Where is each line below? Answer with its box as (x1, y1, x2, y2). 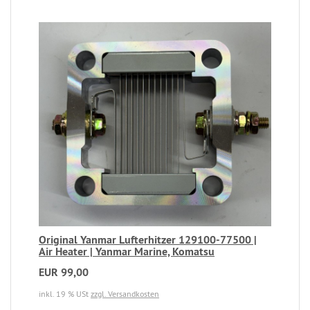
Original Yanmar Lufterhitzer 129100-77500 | (39, 232, 257, 248)
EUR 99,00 (39, 265, 89, 280)
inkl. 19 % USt (39, 289, 91, 300)
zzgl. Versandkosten (91, 289, 159, 300)
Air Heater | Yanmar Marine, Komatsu (39, 244, 215, 259)
